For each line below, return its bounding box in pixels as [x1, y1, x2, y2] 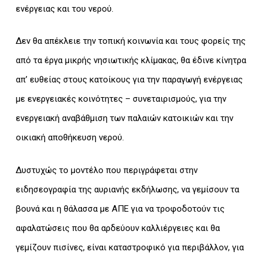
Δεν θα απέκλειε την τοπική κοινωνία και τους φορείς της [15, 36, 246, 47]
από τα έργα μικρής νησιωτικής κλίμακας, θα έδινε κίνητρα [15, 55, 246, 66]
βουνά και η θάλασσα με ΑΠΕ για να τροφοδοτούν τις [15, 203, 225, 214]
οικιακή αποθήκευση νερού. [15, 132, 124, 143]
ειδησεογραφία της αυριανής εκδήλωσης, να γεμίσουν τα [15, 184, 239, 195]
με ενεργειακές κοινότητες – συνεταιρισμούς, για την [15, 94, 226, 105]
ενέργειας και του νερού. [15, 3, 113, 14]
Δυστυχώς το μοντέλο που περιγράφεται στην [15, 164, 198, 175]
